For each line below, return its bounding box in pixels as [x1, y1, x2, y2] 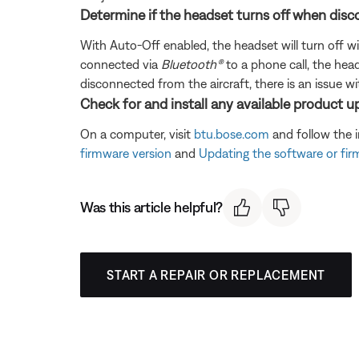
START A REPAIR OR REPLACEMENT [107, 268, 326, 283]
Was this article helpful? [80, 199, 223, 216]
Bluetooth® [161, 56, 226, 71]
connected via [80, 56, 161, 71]
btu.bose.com [194, 126, 269, 141]
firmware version [80, 145, 171, 160]
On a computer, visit [80, 126, 194, 141]
